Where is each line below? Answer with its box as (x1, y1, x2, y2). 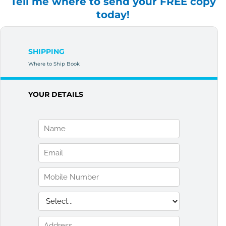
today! (96, 8, 130, 21)
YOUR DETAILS (28, 89, 83, 99)
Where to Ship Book (28, 60, 80, 67)
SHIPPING (28, 46, 65, 56)
